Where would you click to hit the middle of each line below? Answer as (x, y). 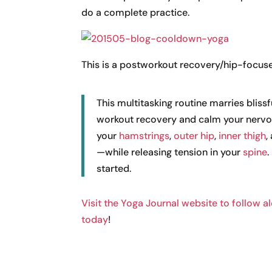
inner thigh (243, 136)
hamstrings (144, 136)
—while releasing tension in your (170, 152)
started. (114, 169)
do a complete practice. (136, 13)
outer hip (194, 136)
